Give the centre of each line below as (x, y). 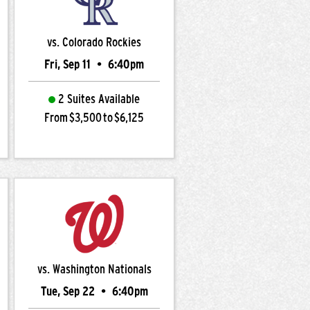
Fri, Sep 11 (69, 64)
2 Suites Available (99, 99)
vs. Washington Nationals (94, 269)
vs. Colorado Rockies (94, 42)
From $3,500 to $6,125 (94, 118)
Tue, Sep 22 (69, 291)
